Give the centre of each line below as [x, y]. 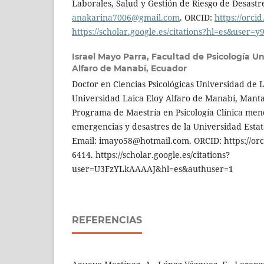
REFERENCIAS [107, 220]
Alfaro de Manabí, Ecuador [129, 69]
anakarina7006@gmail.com [126, 18]
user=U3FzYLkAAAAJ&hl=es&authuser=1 [153, 169]
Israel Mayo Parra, [112, 57]
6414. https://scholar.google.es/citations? [151, 155]
